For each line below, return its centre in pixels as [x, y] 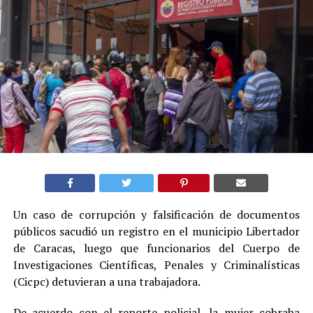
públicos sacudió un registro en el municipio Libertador [156, 231]
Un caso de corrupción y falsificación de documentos [156, 214]
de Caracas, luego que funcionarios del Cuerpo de [156, 248]
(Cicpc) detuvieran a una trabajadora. [107, 281]
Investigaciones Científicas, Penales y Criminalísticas [156, 264]
